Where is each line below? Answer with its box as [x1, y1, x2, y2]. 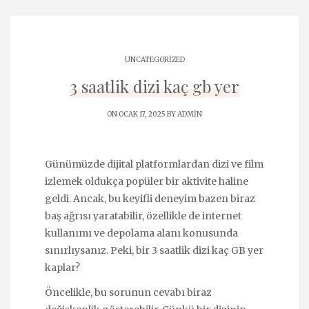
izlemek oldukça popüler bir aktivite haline [45, 175, 248, 188]
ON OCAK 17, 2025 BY [107, 110, 177, 119]
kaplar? [45, 261, 80, 275]
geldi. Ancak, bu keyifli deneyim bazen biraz [45, 192, 255, 206]
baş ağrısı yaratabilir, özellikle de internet [45, 210, 241, 223]
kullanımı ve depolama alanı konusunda [45, 227, 238, 240]
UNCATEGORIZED [124, 55, 185, 64]
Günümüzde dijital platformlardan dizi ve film [45, 158, 263, 171]
